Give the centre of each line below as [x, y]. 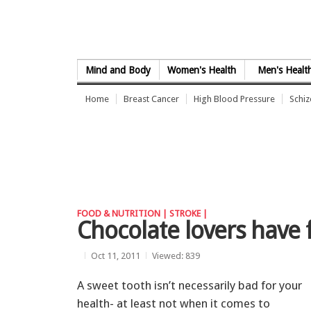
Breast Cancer [151, 99]
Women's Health [202, 70]
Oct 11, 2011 [116, 255]
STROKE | [188, 213]
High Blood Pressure [234, 99]
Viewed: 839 [176, 255]
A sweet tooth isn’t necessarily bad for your [190, 285]
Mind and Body [118, 70]
